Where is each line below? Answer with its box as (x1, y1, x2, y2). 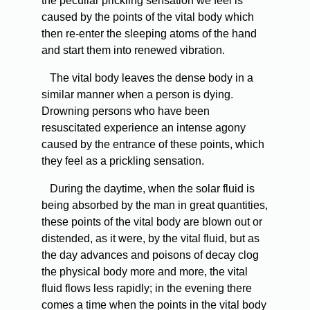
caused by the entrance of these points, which (42, 138, 264, 151)
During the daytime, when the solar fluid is (47, 183, 255, 195)
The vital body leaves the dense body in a (47, 72, 253, 84)
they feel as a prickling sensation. (42, 155, 204, 167)
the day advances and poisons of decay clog (42, 249, 259, 262)
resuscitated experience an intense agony (42, 122, 246, 134)
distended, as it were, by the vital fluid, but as (42, 232, 259, 245)
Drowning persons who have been (42, 105, 210, 118)
